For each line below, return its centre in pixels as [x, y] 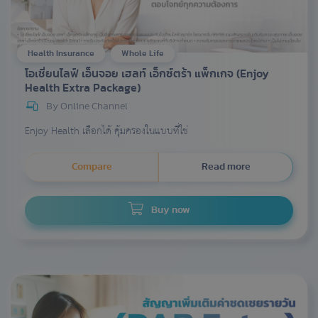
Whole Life [143, 53]
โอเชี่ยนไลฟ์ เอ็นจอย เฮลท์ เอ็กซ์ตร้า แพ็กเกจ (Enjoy [147, 73]
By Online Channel [87, 106]
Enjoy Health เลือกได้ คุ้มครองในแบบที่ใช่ [106, 131]
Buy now [169, 210]
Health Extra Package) [83, 88]
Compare [92, 166]
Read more [226, 166]
